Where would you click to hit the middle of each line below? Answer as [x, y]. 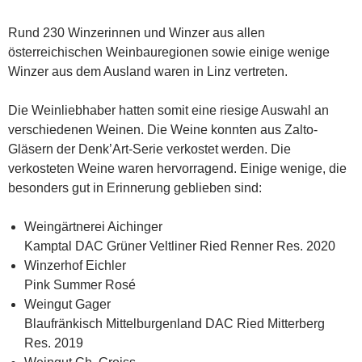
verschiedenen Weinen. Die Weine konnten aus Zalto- [163, 130]
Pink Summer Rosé [80, 285]
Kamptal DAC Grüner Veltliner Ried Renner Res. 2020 [180, 246]
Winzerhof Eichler [75, 266]
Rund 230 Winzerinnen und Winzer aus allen [137, 33]
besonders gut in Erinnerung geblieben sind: [135, 188]
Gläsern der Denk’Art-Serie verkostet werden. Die [149, 149]
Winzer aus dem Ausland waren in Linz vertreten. [148, 72]
